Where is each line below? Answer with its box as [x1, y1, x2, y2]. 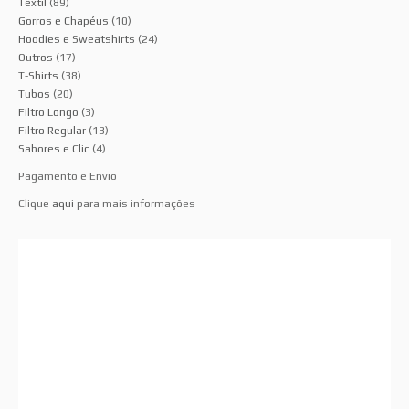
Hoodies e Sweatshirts [18, 33, 135, 46]
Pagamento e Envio [18, 170, 117, 183]
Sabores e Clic [18, 142, 89, 155]
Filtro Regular [18, 124, 86, 137]
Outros [18, 51, 53, 64]
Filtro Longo [18, 106, 79, 119]
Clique [18, 196, 52, 210]
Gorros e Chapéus [18, 15, 109, 27]
